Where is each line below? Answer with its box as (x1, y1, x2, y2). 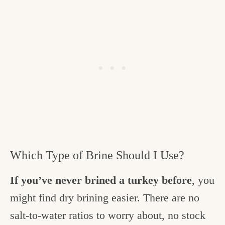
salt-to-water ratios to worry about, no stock (10, 208, 205, 221)
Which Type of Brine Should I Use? (10, 148, 187, 162)
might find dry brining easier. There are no (10, 191, 199, 204)
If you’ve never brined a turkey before (10, 173, 192, 186)
